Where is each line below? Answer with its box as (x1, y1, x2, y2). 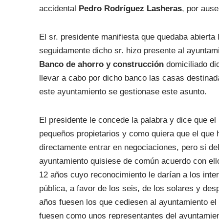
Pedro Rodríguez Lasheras (78, 4, 182, 13)
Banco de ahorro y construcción (39, 60, 164, 69)
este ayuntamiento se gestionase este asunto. (39, 87, 207, 96)
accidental (39, 4, 79, 13)
